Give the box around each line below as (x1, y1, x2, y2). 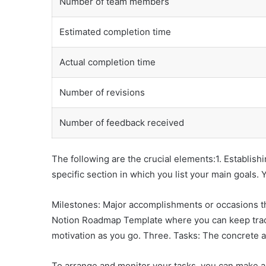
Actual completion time (59, 56, 156, 68)
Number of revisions (59, 86, 145, 98)
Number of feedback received (59, 116, 184, 128)
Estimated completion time (59, 26, 171, 37)
